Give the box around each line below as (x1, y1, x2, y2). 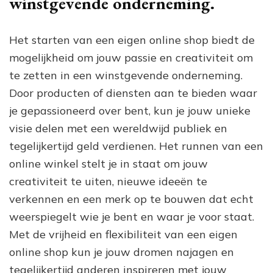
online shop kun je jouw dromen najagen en (9, 244, 234, 259)
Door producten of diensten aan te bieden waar (9, 85, 257, 100)
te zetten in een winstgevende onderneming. (9, 68, 243, 82)
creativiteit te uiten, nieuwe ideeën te (9, 174, 207, 188)
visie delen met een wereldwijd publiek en (9, 121, 227, 135)
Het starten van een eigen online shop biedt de (9, 32, 255, 47)
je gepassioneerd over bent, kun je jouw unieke (9, 103, 250, 118)
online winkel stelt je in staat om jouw (9, 156, 208, 171)
